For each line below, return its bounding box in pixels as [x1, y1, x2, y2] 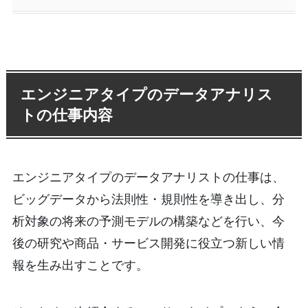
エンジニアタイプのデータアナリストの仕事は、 [12, 168, 285, 186]
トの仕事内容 [21, 104, 113, 125]
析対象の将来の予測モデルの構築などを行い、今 [12, 212, 285, 230]
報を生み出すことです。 [12, 256, 148, 274]
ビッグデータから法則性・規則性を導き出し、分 [12, 190, 285, 208]
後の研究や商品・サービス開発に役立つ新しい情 [12, 234, 285, 252]
